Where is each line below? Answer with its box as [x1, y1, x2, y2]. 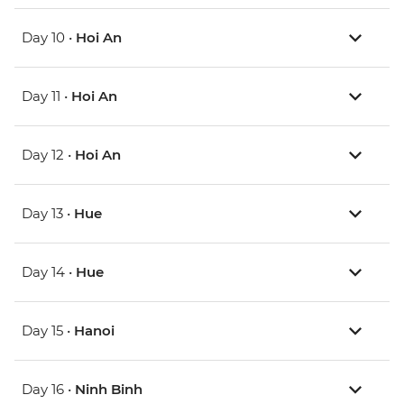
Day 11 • [22, 87, 71, 106]
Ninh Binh [75, 381, 142, 399]
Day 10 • [22, 29, 76, 47]
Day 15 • [22, 322, 74, 340]
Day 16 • [22, 381, 75, 399]
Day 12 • [22, 146, 75, 164]
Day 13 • [22, 205, 74, 223]
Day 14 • [22, 263, 76, 281]
